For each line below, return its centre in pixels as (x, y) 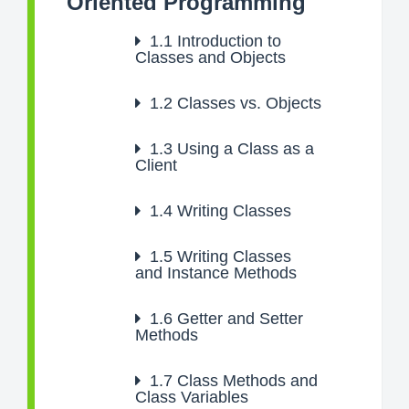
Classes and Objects (210, 58)
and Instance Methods (216, 273)
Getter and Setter (238, 319)
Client (156, 165)
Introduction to (227, 41)
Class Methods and (245, 381)
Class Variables (192, 397)
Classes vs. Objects (247, 103)
